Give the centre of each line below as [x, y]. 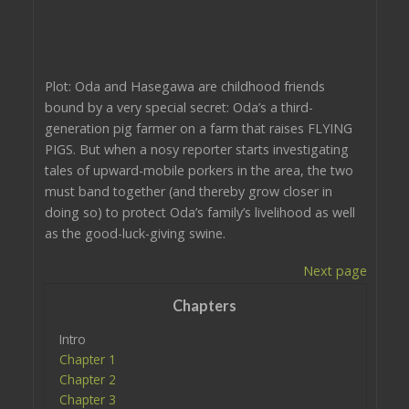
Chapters [204, 305]
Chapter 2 [87, 379]
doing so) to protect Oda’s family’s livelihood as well [199, 212]
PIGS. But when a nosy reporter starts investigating [196, 149]
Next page [335, 270]
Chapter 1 [87, 359]
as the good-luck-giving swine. [135, 233]
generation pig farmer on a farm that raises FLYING [198, 128]
